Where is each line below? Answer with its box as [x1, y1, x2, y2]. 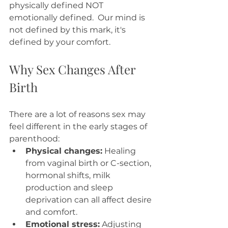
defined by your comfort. [9, 37, 112, 47]
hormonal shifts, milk [25, 170, 112, 181]
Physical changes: [25, 146, 102, 156]
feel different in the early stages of [9, 122, 149, 132]
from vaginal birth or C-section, [25, 158, 153, 168]
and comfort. [25, 207, 77, 217]
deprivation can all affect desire [25, 195, 154, 205]
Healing [102, 146, 138, 156]
